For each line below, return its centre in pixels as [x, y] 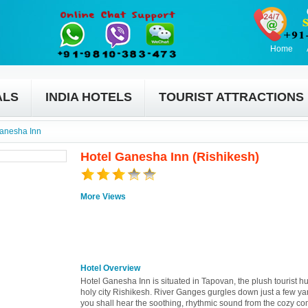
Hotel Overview [110, 268]
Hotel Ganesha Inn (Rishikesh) [170, 157]
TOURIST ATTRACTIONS [231, 97]
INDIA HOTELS [89, 97]
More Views [103, 197]
